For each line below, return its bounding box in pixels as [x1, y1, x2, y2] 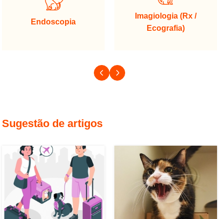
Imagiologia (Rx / [135, 11, 197, 20]
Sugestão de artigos [2, 117, 103, 130]
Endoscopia [31, 18, 76, 26]
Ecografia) [147, 23, 185, 32]
